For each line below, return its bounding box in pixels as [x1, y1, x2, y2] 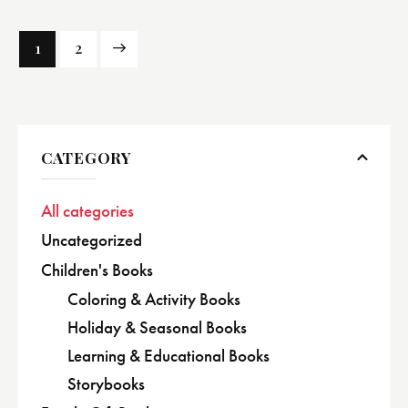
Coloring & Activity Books [66, 288, 240, 311]
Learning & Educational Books [66, 344, 270, 368]
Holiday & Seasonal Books [66, 316, 247, 340]
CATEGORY [41, 147, 132, 168]
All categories [41, 199, 134, 223]
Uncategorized [41, 229, 142, 252]
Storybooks [66, 372, 145, 396]
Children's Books [41, 259, 153, 282]
